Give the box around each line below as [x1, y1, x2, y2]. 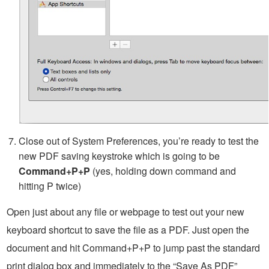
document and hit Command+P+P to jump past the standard [7, 240, 260, 255]
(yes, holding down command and [90, 163, 236, 178]
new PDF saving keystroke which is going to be [19, 148, 220, 163]
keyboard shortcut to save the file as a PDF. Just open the [7, 222, 249, 237]
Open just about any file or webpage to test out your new [7, 204, 244, 219]
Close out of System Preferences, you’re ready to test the [19, 133, 259, 148]
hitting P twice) [19, 178, 81, 193]
